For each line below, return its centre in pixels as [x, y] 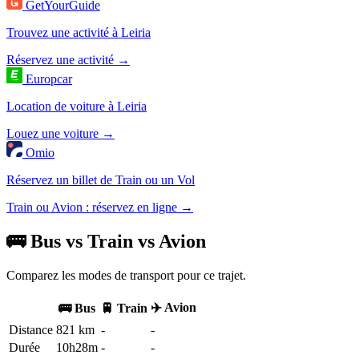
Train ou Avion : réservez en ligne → [100, 208]
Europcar [49, 79]
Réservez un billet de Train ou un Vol [101, 180]
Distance [31, 329]
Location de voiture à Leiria [77, 107]
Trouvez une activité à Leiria [79, 33]
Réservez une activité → [68, 60]
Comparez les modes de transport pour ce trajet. [126, 275]
